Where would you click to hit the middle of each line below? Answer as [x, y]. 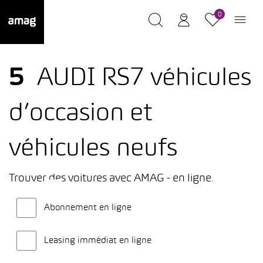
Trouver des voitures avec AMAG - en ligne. [111, 179]
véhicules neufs [93, 149]
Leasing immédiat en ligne [98, 241]
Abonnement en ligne [88, 208]
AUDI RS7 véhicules [144, 79]
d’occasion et [81, 114]
